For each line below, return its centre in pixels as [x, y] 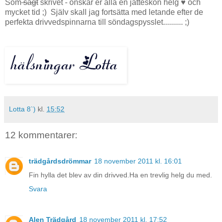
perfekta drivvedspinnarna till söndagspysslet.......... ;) [97, 22]
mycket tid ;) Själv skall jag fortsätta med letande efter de [104, 12]
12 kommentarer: [41, 135]
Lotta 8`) [22, 109]
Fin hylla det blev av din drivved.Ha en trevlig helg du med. [120, 175]
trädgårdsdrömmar [60, 161]
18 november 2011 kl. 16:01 [138, 161]
